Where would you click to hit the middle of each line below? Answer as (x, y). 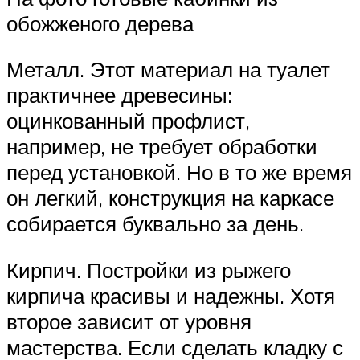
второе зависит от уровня (129, 321)
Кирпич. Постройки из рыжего (149, 270)
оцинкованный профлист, (128, 121)
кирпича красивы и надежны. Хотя (171, 295)
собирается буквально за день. (155, 224)
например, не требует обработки (162, 147)
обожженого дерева (100, 23)
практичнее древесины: (119, 95)
